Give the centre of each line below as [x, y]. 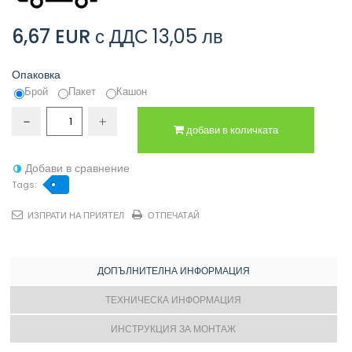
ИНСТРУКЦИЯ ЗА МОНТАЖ [173, 329]
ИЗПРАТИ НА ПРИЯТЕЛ [76, 216]
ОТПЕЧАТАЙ [174, 216]
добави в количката [232, 130]
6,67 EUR [51, 37]
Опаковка [38, 75]
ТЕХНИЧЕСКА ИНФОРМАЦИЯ [173, 300]
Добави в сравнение [77, 169]
